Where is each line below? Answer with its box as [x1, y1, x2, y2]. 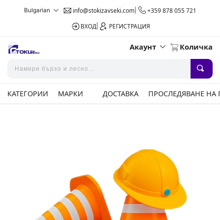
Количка [180, 42, 213, 52]
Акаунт [130, 42, 156, 52]
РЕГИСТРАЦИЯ [109, 22, 150, 30]
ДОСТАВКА [103, 89, 138, 98]
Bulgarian [24, 6, 50, 14]
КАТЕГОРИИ [7, 89, 48, 98]
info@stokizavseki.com [72, 6, 135, 14]
